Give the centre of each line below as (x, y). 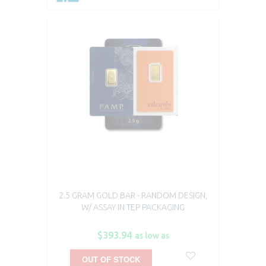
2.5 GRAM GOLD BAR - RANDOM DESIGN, (133, 196)
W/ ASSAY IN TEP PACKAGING (133, 208)
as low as (152, 236)
